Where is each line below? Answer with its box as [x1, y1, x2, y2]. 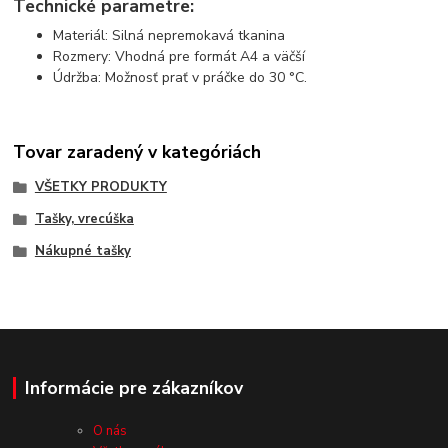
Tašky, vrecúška [34, 209, 134, 228]
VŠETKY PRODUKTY [34, 178, 167, 197]
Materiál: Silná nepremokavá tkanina [53, 26, 286, 46]
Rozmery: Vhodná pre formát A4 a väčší [53, 47, 306, 67]
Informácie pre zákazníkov [24, 376, 243, 401]
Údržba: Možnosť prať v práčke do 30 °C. [53, 68, 308, 88]
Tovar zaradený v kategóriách [13, 139, 262, 164]
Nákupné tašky [34, 241, 131, 260]
